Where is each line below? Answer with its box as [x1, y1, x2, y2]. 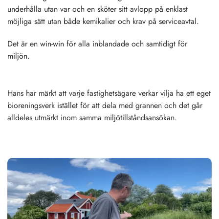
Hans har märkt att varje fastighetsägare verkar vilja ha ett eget [7, 87, 211, 99]
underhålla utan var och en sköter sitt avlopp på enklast [7, 3, 188, 15]
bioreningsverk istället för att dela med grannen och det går [7, 99, 202, 111]
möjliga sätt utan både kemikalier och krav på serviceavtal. [7, 15, 199, 27]
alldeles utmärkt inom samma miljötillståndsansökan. [7, 111, 177, 123]
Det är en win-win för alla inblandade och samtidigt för [7, 38, 187, 49]
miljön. [7, 50, 30, 62]
